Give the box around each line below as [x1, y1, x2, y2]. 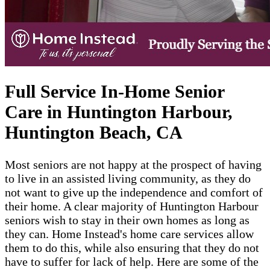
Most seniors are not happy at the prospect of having [5, 157, 262, 171]
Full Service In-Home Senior [5, 81, 224, 101]
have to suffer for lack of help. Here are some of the [5, 254, 259, 268]
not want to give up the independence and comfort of [5, 185, 263, 199]
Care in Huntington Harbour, [5, 101, 233, 122]
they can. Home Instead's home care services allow [5, 227, 254, 240]
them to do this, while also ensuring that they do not [5, 240, 259, 254]
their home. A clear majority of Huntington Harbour [5, 199, 259, 213]
